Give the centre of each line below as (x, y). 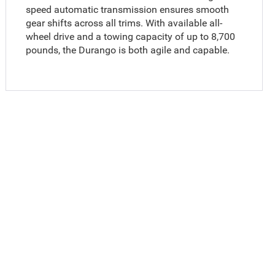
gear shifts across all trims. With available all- (124, 23)
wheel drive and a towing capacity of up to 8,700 (131, 36)
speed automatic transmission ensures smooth (128, 9)
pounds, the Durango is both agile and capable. (128, 50)
